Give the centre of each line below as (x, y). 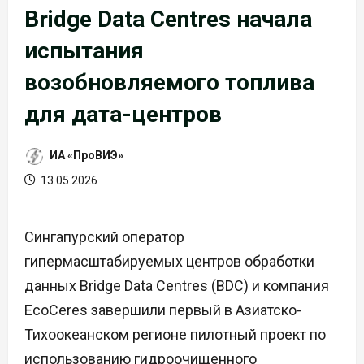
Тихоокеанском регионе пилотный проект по (175, 334)
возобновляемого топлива (169, 82)
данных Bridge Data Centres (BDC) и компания (177, 285)
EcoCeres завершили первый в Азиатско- (163, 310)
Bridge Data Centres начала (168, 19)
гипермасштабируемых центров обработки (169, 261)
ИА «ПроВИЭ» (85, 155)
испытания (84, 50)
